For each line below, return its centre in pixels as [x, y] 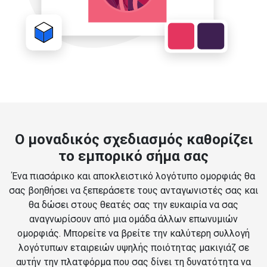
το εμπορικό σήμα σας [133, 156]
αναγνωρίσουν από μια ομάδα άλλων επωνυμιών [133, 219]
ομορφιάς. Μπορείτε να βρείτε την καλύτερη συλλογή [133, 234]
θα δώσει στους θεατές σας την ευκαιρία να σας [133, 205]
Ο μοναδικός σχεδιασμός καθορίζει [133, 140]
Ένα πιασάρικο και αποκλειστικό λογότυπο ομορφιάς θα [133, 176]
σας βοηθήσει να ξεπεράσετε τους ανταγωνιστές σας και [133, 191]
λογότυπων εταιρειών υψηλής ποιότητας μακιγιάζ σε [133, 248]
